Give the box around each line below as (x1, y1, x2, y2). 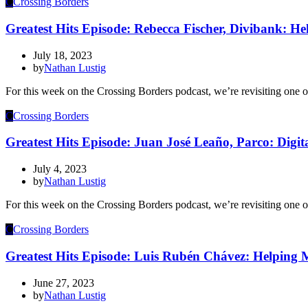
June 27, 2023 (33, 276, 94, 289)
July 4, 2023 (33, 163, 87, 175)
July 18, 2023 (33, 49, 92, 61)
